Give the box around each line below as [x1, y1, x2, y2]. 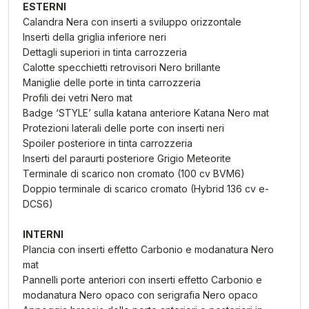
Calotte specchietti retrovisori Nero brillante [23, 61, 221, 73]
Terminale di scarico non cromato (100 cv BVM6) [23, 168, 245, 179]
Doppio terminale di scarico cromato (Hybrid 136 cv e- [23, 183, 269, 195]
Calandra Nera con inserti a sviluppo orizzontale [23, 16, 241, 28]
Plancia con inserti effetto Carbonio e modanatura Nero [23, 243, 274, 255]
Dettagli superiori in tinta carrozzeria [23, 46, 187, 58]
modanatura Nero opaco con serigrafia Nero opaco [23, 289, 258, 301]
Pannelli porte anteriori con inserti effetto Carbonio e [23, 274, 262, 286]
